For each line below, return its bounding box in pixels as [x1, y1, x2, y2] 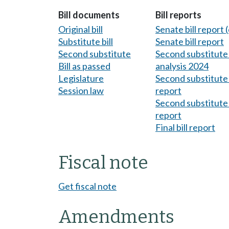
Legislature [58, 72, 104, 84]
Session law [58, 84, 104, 96]
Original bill [58, 23, 103, 35]
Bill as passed [58, 60, 110, 72]
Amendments [58, 205, 174, 227]
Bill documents [58, 9, 120, 21]
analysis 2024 [155, 60, 209, 72]
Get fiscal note [58, 180, 117, 192]
